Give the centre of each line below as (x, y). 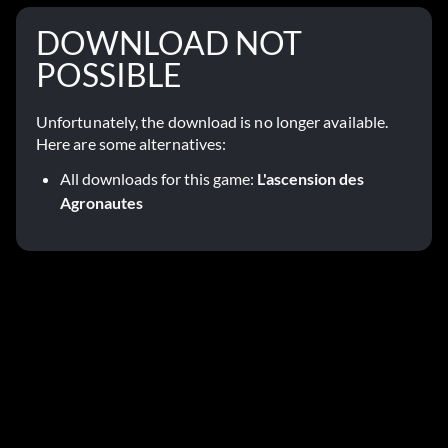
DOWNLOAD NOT (169, 42)
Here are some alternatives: (131, 143)
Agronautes (101, 202)
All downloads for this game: (158, 178)
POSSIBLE (109, 74)
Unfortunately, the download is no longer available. (212, 121)
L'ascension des (310, 178)
